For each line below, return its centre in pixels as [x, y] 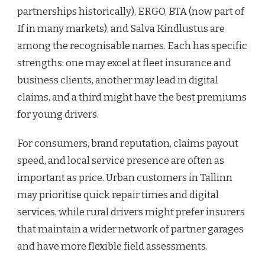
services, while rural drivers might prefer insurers [131, 212]
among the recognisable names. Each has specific [132, 46]
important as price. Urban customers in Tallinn [125, 177]
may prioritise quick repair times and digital [118, 195]
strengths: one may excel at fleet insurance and [124, 63]
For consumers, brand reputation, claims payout [128, 143]
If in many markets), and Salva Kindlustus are [121, 28]
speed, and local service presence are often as [121, 160]
